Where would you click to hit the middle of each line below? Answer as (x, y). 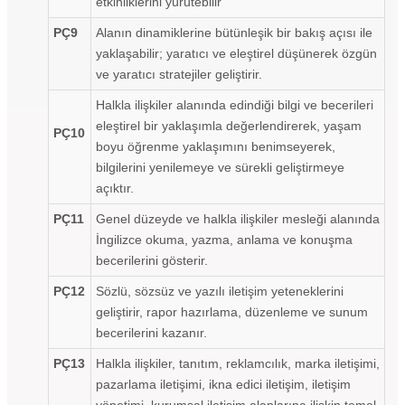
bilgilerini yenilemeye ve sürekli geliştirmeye (220, 167)
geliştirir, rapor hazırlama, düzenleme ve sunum (232, 311)
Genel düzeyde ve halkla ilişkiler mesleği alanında (238, 218)
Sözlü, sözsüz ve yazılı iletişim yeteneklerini (220, 291)
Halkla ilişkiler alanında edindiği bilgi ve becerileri (235, 104)
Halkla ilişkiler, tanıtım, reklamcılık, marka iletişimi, (238, 363)
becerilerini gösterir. (152, 260)
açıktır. (115, 188)
